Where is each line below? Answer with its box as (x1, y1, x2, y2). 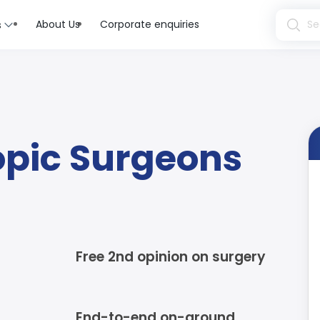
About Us (36, 17, 80, 31)
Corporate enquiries (100, 17, 199, 31)
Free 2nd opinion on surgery (76, 247, 266, 266)
